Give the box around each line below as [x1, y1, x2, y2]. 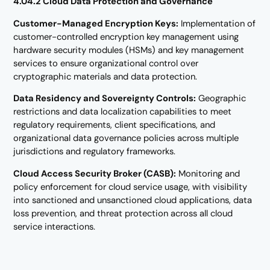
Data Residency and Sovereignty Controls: [13, 92, 196, 105]
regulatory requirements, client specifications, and [13, 119, 216, 131]
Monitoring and [176, 168, 240, 180]
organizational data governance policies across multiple [13, 132, 239, 145]
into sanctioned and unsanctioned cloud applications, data [13, 194, 253, 207]
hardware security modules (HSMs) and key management [13, 43, 245, 56]
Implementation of [178, 17, 256, 30]
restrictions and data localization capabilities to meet [13, 105, 232, 118]
